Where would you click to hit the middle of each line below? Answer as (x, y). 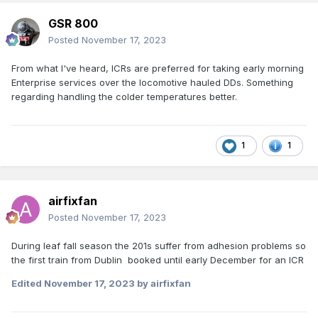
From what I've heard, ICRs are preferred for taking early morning (158, 68)
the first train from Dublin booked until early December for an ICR (158, 260)
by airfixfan (163, 284)
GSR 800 (73, 24)
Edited (28, 284)
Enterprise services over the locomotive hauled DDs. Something (152, 83)
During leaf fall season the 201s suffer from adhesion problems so (159, 246)
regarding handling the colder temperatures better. (124, 97)
